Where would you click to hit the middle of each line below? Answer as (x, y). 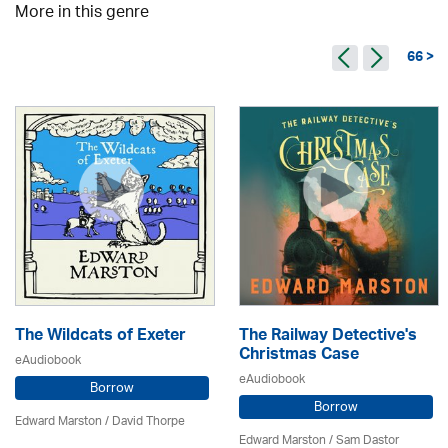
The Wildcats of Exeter (100, 337)
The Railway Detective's (328, 337)
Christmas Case (299, 356)
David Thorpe (148, 421)
